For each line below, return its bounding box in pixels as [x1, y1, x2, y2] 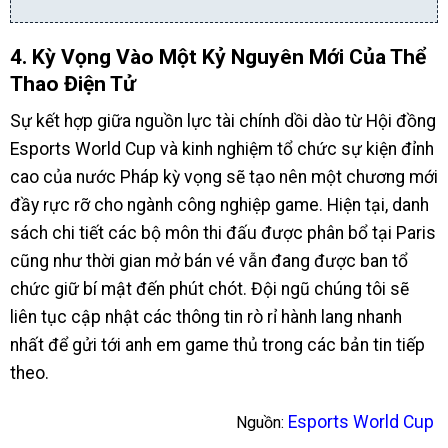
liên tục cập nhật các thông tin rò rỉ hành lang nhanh [10, 306, 402, 327]
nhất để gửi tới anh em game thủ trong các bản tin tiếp [10, 334, 425, 355]
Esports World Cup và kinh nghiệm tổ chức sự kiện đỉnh [10, 138, 434, 159]
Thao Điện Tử [10, 71, 136, 97]
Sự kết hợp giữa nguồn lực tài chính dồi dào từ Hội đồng [10, 110, 436, 131]
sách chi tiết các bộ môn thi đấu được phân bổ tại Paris [10, 222, 436, 243]
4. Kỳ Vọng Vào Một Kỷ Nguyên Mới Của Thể [10, 44, 426, 70]
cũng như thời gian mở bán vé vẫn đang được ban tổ [10, 250, 408, 271]
